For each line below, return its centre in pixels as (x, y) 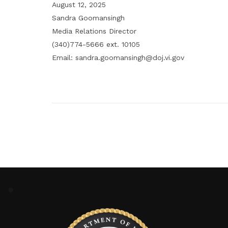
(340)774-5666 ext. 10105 (96, 44)
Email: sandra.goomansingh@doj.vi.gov (118, 58)
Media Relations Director (94, 31)
